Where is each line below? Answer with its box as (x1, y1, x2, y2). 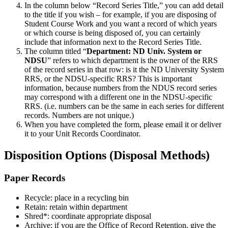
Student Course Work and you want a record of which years (24, 19, 217, 28)
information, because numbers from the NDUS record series (24, 83, 217, 93)
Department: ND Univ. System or (87, 47, 202, 56)
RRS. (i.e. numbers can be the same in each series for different (24, 102, 224, 111)
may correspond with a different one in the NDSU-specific (24, 93, 212, 102)
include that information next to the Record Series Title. (24, 38, 204, 47)
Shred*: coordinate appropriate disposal (24, 211, 153, 220)
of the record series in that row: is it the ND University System (24, 65, 224, 74)
